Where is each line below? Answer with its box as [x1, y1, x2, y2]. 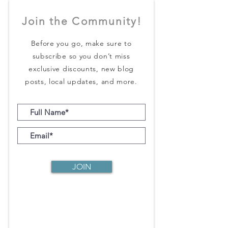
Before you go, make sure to [31, 39, 132, 48]
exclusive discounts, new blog [28, 64, 134, 73]
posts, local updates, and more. [25, 77, 137, 86]
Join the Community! [21, 15, 142, 27]
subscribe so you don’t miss [32, 51, 130, 61]
